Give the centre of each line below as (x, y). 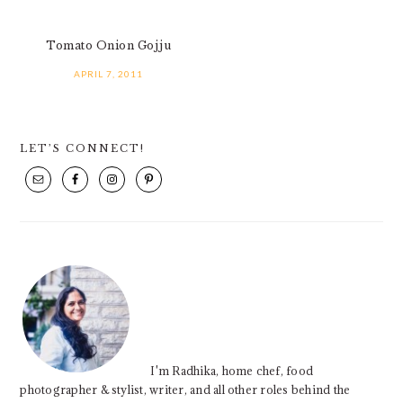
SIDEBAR (73, 170)
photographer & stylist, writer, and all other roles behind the (185, 390)
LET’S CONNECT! (83, 148)
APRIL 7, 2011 (109, 74)
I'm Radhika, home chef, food (232, 371)
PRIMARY (75, 138)
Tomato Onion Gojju (109, 45)
